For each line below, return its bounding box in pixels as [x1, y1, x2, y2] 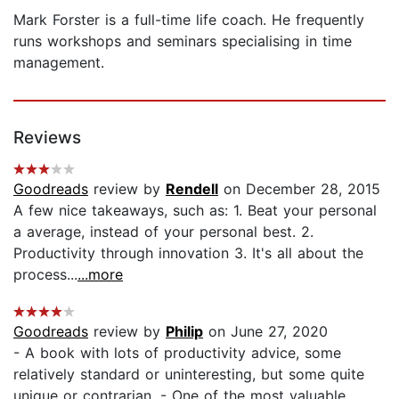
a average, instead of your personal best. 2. [13, 222, 313, 240]
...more [77, 265, 123, 283]
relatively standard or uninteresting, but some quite [13, 364, 364, 383]
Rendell [166, 179, 218, 198]
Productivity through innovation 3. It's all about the [13, 243, 363, 262]
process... [13, 265, 77, 283]
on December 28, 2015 [218, 179, 380, 198]
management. [13, 53, 104, 71]
